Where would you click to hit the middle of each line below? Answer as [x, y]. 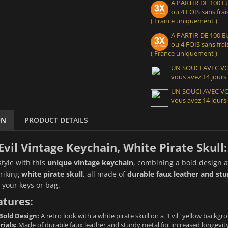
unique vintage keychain [90, 162]
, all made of [105, 174]
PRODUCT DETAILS [56, 120]
